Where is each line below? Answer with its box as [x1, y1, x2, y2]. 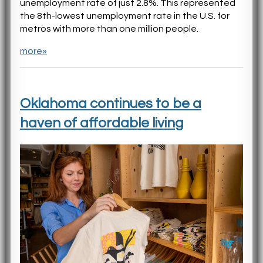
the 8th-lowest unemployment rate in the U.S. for [20, 11, 230, 21]
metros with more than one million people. [20, 24, 198, 34]
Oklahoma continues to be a [20, 96, 201, 112]
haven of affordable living [20, 116, 184, 131]
